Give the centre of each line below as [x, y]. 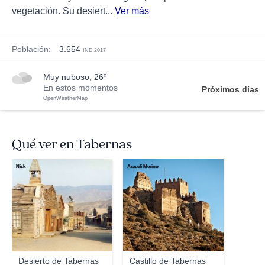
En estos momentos [80, 88]
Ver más [132, 11]
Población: [31, 49]
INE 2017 [94, 50]
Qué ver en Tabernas [72, 144]
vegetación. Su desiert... [63, 11]
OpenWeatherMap [65, 98]
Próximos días [230, 89]
